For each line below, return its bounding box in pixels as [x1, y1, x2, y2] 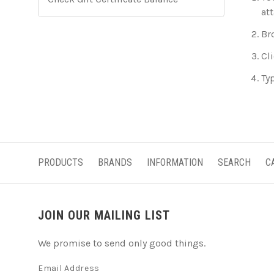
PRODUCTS [38, 157, 83, 168]
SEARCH [218, 157, 251, 168]
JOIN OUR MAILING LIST [38, 208, 170, 223]
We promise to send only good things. [38, 237, 206, 249]
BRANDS [98, 157, 132, 168]
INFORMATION [147, 157, 203, 168]
